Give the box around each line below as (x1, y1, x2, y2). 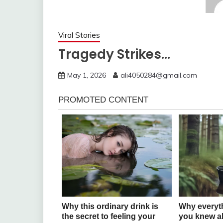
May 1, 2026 (67, 71, 106, 80)
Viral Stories (58, 30, 100, 40)
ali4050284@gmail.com (120, 71, 197, 80)
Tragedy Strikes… (58, 45, 170, 63)
